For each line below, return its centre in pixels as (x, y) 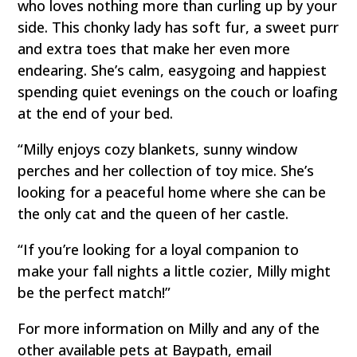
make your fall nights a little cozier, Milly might (175, 271)
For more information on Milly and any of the (169, 328)
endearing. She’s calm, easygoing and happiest (173, 70)
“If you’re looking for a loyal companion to (159, 249)
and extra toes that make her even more (154, 48)
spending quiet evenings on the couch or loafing (178, 91)
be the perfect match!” (94, 292)
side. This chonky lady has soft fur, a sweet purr (178, 27)
